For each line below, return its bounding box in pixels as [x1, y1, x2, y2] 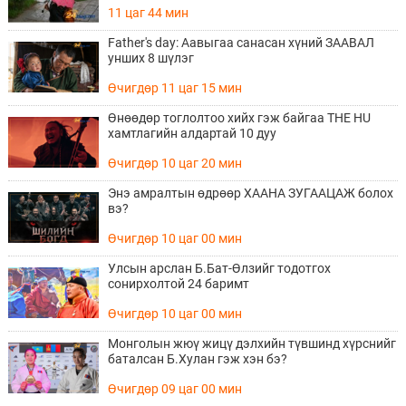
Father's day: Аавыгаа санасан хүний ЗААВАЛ [107, 34, 374, 50]
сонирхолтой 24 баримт [107, 275, 249, 291]
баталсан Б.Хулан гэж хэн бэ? [107, 351, 287, 366]
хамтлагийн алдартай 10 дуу [107, 125, 276, 140]
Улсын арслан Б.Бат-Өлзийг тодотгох [107, 260, 331, 275]
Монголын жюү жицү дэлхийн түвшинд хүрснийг [107, 335, 396, 351]
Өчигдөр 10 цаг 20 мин [107, 155, 242, 170]
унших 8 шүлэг [107, 50, 194, 65]
